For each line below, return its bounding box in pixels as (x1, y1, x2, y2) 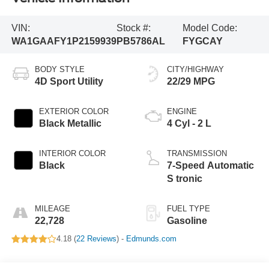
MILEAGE (34, 204, 70, 214)
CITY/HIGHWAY (167, 65, 224, 74)
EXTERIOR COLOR (38, 107, 109, 116)
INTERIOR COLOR (38, 149, 106, 159)
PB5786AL (116, 35, 165, 46)
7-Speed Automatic (167, 160, 254, 171)
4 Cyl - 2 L (167, 118, 211, 129)
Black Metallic (38, 118, 101, 129)
